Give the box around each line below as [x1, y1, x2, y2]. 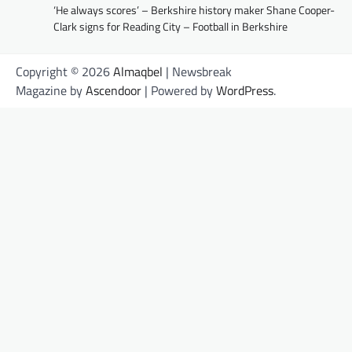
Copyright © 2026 [16, 62, 113, 82]
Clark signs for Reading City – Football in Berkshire [53, 18, 288, 35]
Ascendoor [86, 81, 141, 101]
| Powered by [141, 81, 216, 101]
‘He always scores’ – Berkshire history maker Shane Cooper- [53, 2, 335, 19]
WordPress [216, 81, 273, 101]
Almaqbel [113, 62, 163, 82]
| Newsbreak [163, 62, 232, 82]
